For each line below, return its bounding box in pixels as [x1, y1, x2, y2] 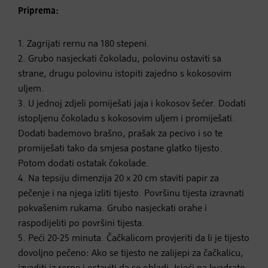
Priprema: [18, 6, 59, 16]
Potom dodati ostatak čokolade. [18, 159, 149, 169]
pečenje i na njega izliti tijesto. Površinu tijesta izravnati [18, 188, 244, 199]
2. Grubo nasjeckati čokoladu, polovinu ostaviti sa [18, 54, 221, 64]
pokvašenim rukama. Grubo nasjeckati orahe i [18, 203, 207, 214]
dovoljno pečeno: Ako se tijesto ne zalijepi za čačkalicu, [18, 248, 243, 258]
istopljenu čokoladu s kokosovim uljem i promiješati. [18, 114, 235, 124]
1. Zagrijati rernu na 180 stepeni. [18, 39, 150, 49]
